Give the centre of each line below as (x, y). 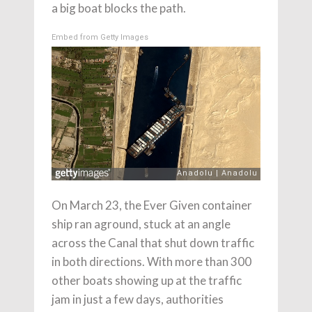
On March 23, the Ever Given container (152, 205)
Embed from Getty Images (100, 37)
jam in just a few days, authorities (138, 299)
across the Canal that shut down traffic (153, 243)
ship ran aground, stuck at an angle (141, 224)
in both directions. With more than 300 (151, 262)
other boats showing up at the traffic (147, 281)
